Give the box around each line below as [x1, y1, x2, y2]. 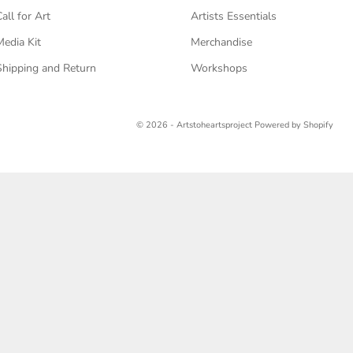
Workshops [190, 61, 247, 76]
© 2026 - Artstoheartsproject [136, 118, 255, 131]
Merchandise [190, 35, 252, 50]
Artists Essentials [190, 9, 277, 24]
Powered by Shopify [254, 118, 333, 131]
